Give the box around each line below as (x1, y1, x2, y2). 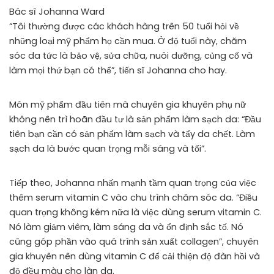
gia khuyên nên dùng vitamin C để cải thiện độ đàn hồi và (9, 250, 260, 262)
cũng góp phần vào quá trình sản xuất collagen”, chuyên (9, 235, 259, 248)
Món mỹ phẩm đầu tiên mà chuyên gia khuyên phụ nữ (9, 98, 246, 111)
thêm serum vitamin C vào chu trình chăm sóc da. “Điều (9, 191, 257, 204)
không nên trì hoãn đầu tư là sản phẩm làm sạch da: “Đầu (9, 113, 261, 125)
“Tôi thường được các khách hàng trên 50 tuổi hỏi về (9, 20, 239, 32)
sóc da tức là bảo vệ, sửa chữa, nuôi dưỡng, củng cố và (9, 50, 253, 62)
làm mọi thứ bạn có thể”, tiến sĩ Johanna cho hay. (9, 64, 227, 76)
